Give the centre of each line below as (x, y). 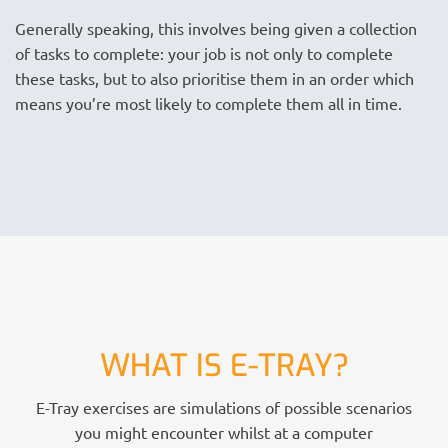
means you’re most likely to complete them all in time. (208, 102)
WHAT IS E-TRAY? (224, 366)
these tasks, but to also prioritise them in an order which (214, 77)
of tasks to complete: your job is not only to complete (204, 52)
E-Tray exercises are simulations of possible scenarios (224, 406)
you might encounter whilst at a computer (224, 431)
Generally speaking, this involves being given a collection (216, 27)
